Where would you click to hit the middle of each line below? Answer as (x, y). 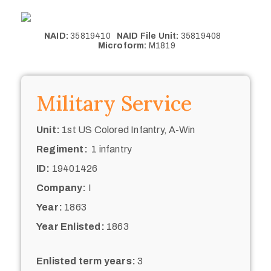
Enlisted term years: (86, 261)
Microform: (122, 45)
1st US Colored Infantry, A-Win (128, 129)
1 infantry (110, 149)
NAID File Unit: (148, 36)
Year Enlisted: (70, 226)
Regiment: (62, 149)
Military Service (114, 103)
